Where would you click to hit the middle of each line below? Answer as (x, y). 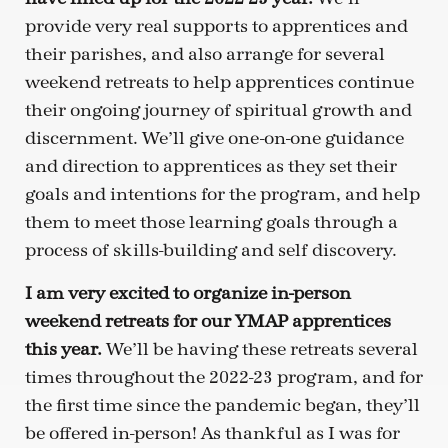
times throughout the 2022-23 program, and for (224, 377)
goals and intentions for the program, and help (222, 195)
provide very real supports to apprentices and (216, 27)
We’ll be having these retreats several (260, 349)
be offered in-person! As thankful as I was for (212, 433)
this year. (63, 349)
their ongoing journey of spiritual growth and (218, 111)
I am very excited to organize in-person (188, 293)
